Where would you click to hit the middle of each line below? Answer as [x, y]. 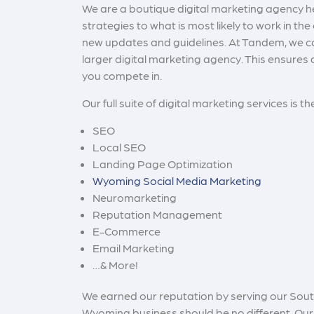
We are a [105, 8]
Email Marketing [134, 248]
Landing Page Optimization [163, 164]
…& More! [115, 265]
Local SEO [119, 147]
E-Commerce [127, 231]
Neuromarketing [135, 198]
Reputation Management [157, 214]
